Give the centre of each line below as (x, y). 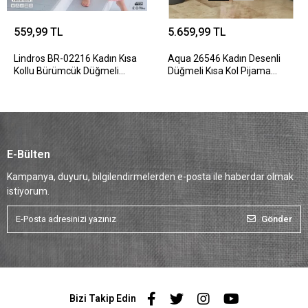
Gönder (277, 219)
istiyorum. (28, 191)
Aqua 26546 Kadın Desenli (224, 58)
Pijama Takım (43, 83)
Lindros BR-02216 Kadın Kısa (75, 58)
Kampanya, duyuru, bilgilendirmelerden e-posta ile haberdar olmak (150, 176)
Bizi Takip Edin (102, 299)
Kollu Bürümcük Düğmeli (66, 70)
